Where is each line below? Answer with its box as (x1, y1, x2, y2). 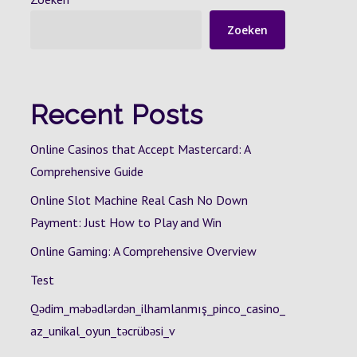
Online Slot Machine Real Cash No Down (29, 192, 248, 208)
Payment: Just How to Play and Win (29, 214, 222, 230)
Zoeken (226, 22, 268, 37)
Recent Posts (29, 99, 203, 131)
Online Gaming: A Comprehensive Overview (29, 243, 257, 259)
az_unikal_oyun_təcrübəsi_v (29, 323, 175, 339)
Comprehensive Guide (29, 163, 143, 179)
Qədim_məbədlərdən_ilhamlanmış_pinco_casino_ (29, 300, 285, 316)
